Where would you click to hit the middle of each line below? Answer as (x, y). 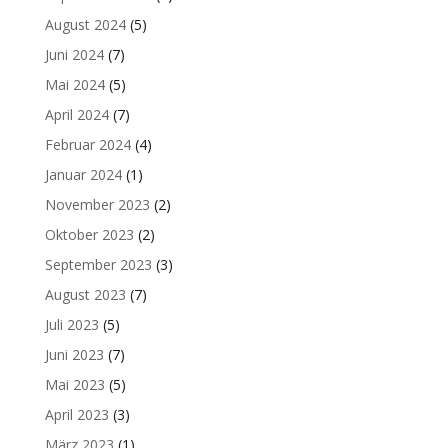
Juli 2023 (71, 324)
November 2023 (97, 204)
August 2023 (85, 294)
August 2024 (85, 24)
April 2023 (76, 414)
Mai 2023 (74, 384)
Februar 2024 (87, 144)
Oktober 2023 (89, 234)
